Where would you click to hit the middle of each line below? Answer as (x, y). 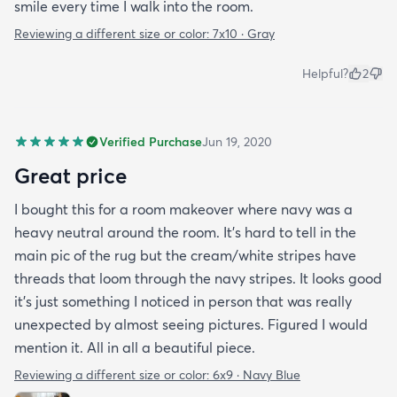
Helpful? (325, 74)
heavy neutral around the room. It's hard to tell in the (185, 233)
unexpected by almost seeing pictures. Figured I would (191, 325)
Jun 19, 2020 (237, 142)
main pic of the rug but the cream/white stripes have (185, 256)
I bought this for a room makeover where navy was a (183, 210)
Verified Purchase (151, 142)
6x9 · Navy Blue (257, 375)
